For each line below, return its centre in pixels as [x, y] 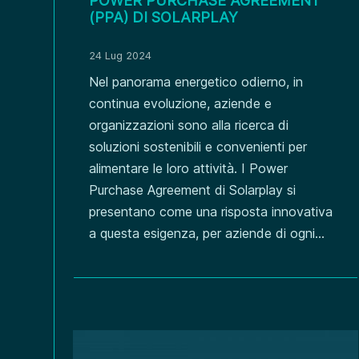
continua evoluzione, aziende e [181, 104]
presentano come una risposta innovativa [211, 212]
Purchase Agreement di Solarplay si [193, 190]
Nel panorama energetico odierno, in [196, 82]
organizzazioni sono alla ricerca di [189, 125]
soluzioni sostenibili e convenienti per [198, 147]
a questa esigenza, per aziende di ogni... [207, 234]
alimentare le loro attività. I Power [189, 169]
